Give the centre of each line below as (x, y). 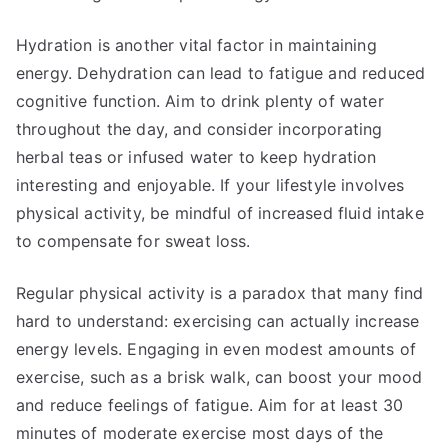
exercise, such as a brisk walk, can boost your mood (219, 377)
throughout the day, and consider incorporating (199, 129)
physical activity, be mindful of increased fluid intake (220, 213)
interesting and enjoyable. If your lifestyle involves (210, 185)
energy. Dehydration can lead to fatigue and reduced (221, 73)
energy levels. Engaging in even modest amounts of (216, 349)
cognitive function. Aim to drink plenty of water (200, 101)
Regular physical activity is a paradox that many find (220, 293)
